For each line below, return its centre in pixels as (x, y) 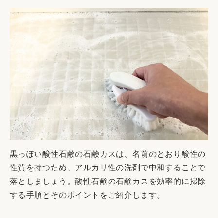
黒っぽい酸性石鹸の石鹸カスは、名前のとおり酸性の (108, 154)
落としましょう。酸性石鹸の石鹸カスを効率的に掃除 (108, 181)
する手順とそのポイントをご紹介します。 (88, 195)
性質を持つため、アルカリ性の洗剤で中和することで (108, 167)
